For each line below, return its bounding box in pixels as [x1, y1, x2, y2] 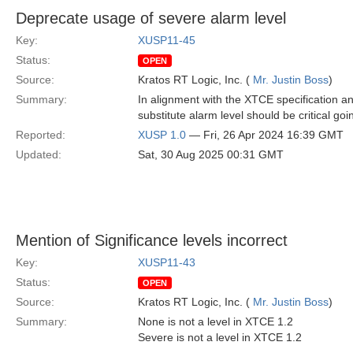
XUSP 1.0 [138, 128, 186, 141]
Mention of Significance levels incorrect [16, 232, 288, 249]
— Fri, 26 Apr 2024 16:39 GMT [186, 128, 344, 141]
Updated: [16, 148, 61, 161]
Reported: [16, 128, 65, 141]
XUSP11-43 [138, 256, 195, 269]
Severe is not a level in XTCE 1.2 [138, 331, 302, 344]
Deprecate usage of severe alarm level [16, 9, 286, 27]
